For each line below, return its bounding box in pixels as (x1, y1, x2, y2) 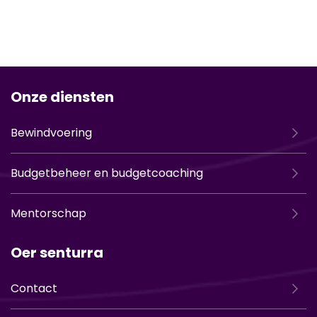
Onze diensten (11, 87, 114, 107)
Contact (11, 280, 57, 296)
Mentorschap (11, 205, 86, 221)
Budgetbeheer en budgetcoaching (11, 165, 203, 181)
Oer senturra (11, 243, 103, 263)
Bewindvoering (11, 125, 92, 141)
